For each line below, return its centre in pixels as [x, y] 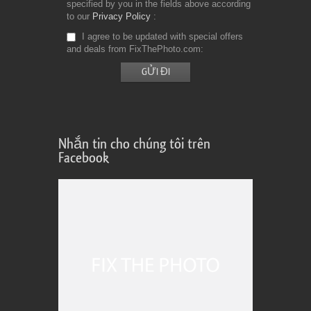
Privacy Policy [121, 16]
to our [79, 16]
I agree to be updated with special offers [161, 36]
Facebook [84, 158]
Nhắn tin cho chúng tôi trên [134, 144]
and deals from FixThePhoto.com [134, 49]
